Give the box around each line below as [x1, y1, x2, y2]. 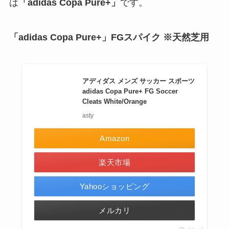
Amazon [100, 134, 129, 143]
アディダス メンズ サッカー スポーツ [82, 77, 195, 85]
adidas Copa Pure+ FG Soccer [82, 87, 178, 96]
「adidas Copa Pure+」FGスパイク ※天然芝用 [9, 32, 209, 43]
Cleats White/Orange [82, 98, 147, 106]
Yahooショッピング [79, 182, 150, 191]
